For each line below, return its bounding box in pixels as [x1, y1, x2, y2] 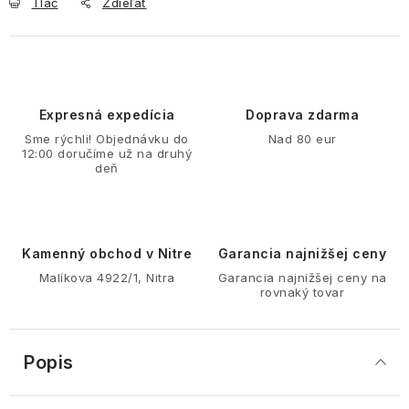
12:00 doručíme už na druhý [22, 145, 192, 161]
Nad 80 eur [267, 131, 337, 146]
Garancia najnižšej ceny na [217, 269, 387, 285]
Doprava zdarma [246, 106, 359, 122]
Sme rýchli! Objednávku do [25, 131, 189, 146]
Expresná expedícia [38, 106, 175, 122]
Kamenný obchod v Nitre [22, 245, 192, 261]
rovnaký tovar [259, 284, 345, 299]
